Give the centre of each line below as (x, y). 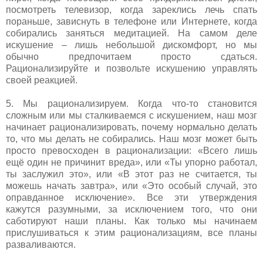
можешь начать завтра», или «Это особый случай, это (131, 186)
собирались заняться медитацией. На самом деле (131, 33)
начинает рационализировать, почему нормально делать (131, 127)
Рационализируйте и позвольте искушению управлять (131, 68)
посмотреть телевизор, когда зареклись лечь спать (131, 9)
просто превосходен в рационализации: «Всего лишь (131, 150)
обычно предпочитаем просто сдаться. (131, 56)
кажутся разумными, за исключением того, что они (131, 209)
